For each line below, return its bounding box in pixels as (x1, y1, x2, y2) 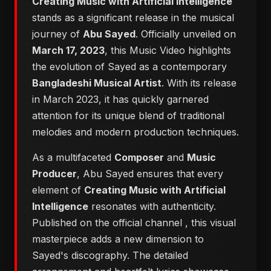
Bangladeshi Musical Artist (32, 77, 162, 89)
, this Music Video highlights (105, 44, 231, 56)
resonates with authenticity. (88, 200, 216, 212)
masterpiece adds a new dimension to (32, 233, 204, 245)
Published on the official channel (32, 217, 185, 229)
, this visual (185, 217, 236, 229)
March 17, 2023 (32, 44, 105, 56)
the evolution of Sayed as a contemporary (32, 60, 227, 73)
